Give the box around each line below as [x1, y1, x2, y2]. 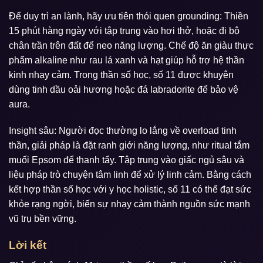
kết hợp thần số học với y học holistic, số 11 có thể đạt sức [9, 184, 251, 195]
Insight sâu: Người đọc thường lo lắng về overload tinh [9, 126, 237, 136]
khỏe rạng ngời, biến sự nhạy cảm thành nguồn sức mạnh [9, 199, 250, 210]
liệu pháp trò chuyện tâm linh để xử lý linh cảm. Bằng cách [9, 170, 251, 180]
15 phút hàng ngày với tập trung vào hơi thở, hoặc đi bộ [9, 25, 240, 36]
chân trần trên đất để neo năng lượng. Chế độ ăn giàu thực [9, 40, 254, 50]
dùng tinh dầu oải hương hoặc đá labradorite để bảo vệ [9, 84, 238, 95]
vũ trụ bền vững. [9, 214, 76, 224]
